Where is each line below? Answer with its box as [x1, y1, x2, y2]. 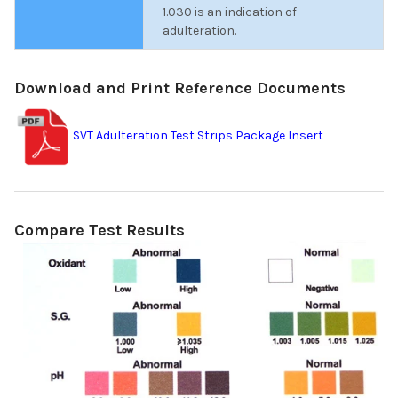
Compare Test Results [14, 219, 185, 240]
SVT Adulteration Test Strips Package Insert [73, 128, 323, 144]
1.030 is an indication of [163, 4, 297, 20]
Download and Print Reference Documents [14, 77, 346, 98]
